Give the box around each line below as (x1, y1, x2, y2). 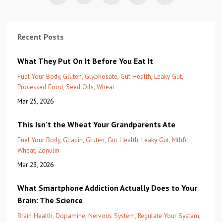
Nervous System (88, 211, 135, 220)
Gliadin (63, 135, 83, 144)
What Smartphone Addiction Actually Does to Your (17, 182, 197, 193)
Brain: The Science (17, 195, 83, 205)
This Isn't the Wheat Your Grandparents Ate (17, 119, 175, 129)
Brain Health (17, 211, 53, 220)
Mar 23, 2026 (17, 160, 54, 169)
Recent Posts (17, 31, 64, 42)
